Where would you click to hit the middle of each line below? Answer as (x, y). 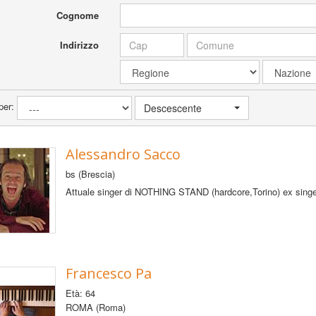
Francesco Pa (108, 273)
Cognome (78, 15)
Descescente (172, 108)
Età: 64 (80, 293)
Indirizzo (80, 44)
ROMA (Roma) (95, 307)
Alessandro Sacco (123, 154)
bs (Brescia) (90, 174)
